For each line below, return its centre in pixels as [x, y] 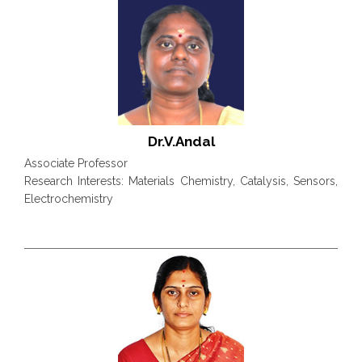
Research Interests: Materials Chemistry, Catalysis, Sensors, [181, 181]
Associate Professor [76, 164]
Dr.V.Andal [181, 142]
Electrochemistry [69, 199]
